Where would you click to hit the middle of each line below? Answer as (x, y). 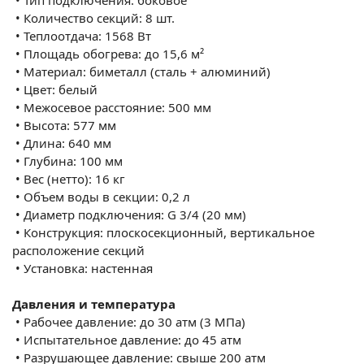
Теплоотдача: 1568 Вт (87, 35)
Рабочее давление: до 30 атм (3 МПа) (134, 321)
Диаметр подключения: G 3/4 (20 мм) (135, 214)
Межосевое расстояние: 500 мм (117, 107)
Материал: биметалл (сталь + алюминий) (147, 71)
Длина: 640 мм (67, 143)
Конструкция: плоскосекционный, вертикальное (169, 232)
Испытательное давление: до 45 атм (132, 339)
